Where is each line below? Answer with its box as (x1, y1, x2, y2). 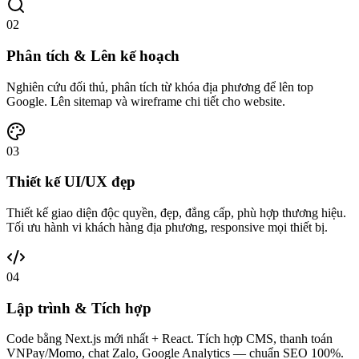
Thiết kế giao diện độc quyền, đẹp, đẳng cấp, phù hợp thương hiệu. (6, 206, 346, 220)
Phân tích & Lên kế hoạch (6, 46, 179, 64)
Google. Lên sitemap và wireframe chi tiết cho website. (6, 94, 285, 108)
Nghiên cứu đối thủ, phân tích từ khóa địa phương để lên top (6, 79, 313, 94)
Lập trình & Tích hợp (6, 299, 151, 317)
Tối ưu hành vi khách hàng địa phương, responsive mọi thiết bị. (6, 220, 328, 234)
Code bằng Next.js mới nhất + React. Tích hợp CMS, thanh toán (6, 332, 333, 346)
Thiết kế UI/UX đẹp (6, 173, 135, 191)
